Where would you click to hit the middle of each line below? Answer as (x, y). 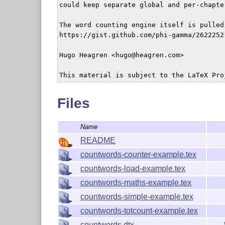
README (98, 140)
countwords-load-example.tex (133, 168)
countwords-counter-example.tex (138, 154)
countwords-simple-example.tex (137, 196)
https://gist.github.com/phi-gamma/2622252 (141, 35)
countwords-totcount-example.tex (139, 210)
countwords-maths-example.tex (136, 182)
